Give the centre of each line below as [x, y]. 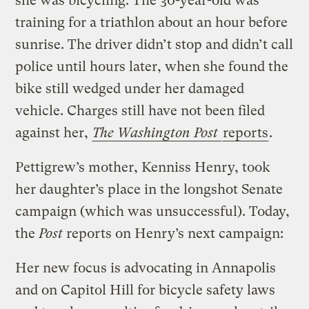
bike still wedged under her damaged [130, 88]
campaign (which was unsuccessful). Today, [153, 211]
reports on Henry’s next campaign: [173, 233]
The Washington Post [157, 132]
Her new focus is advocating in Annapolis [146, 268]
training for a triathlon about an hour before [152, 22]
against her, [54, 132]
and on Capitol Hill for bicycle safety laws [146, 290]
